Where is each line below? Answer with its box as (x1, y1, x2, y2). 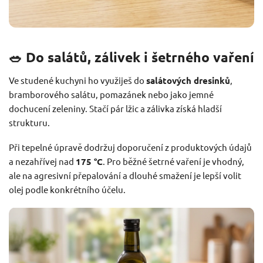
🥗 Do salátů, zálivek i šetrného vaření (9, 48, 254, 66)
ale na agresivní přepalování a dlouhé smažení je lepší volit (9, 169, 241, 181)
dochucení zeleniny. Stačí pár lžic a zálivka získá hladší (9, 102, 222, 114)
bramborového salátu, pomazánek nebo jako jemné (9, 88, 214, 100)
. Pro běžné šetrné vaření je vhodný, (103, 155, 244, 167)
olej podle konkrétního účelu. (9, 183, 126, 195)
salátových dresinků (146, 74, 230, 86)
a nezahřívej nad (9, 155, 76, 167)
